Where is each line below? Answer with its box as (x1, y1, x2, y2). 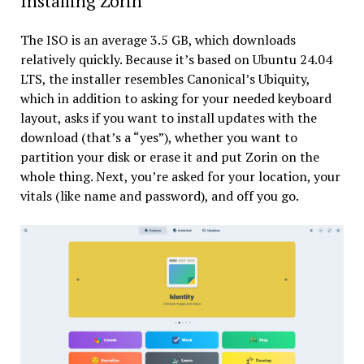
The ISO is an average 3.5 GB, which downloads (19, 30, 296, 49)
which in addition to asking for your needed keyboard (19, 89, 331, 107)
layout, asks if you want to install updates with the (19, 108, 317, 127)
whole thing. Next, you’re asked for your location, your (19, 167, 340, 185)
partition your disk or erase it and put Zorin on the (19, 147, 319, 166)
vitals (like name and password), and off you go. (19, 186, 299, 205)
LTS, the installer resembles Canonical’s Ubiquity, (19, 69, 310, 88)
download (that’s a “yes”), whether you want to (19, 128, 297, 146)
